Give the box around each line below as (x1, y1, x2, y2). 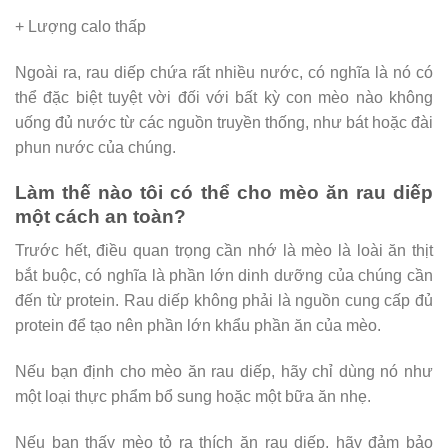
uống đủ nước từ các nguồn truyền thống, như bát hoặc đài (15, 114, 433, 131)
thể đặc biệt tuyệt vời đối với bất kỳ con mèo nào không (15, 89, 433, 106)
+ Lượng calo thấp (15, 18, 146, 36)
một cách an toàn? (15, 205, 186, 227)
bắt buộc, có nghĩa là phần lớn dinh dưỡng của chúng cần (15, 267, 433, 285)
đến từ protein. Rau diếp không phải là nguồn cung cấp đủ (15, 292, 433, 310)
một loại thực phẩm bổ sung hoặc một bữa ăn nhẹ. (15, 388, 371, 406)
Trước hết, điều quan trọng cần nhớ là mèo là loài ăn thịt (15, 242, 433, 260)
